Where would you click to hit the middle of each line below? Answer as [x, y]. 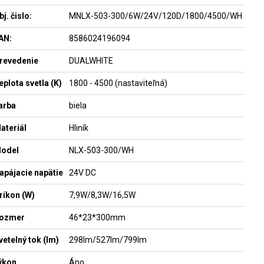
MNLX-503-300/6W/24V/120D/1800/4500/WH [155, 16]
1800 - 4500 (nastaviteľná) [118, 83]
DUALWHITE [91, 61]
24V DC [82, 173]
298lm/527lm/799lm [108, 240]
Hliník [78, 128]
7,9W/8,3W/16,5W [102, 195]
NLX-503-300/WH [101, 150]
